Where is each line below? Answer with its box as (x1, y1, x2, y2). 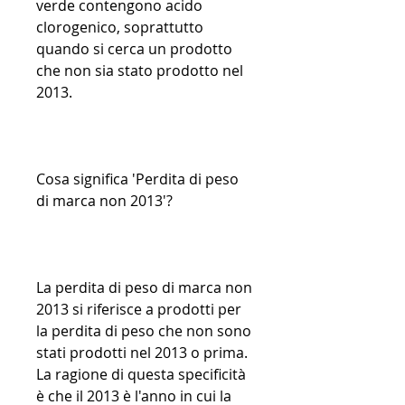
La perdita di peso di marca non (36, 278, 252, 298)
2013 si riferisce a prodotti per (36, 299, 241, 320)
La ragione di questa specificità (36, 364, 246, 385)
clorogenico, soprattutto (36, 17, 203, 38)
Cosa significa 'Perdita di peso (36, 169, 239, 190)
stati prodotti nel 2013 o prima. (36, 343, 248, 363)
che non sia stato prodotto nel (36, 61, 243, 81)
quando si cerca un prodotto (36, 39, 232, 60)
